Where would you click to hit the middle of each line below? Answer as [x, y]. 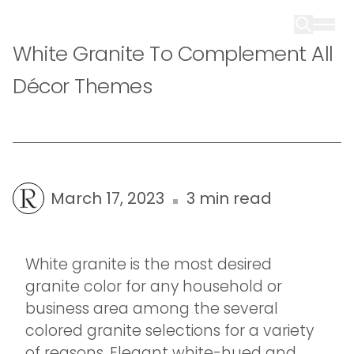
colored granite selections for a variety [169, 331]
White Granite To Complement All [173, 54]
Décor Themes [83, 86]
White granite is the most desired [149, 264]
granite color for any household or [154, 286]
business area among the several [152, 309]
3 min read [229, 198]
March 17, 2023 [107, 198]
